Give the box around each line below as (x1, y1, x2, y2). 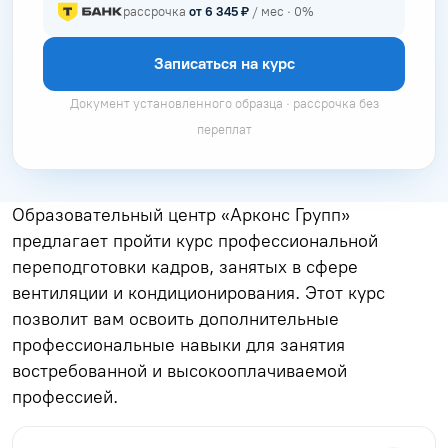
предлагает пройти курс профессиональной (12, 229, 378, 251)
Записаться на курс (153, 53, 295, 73)
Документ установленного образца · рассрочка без (69, 95, 379, 111)
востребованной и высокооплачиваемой (12, 359, 347, 381)
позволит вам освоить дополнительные (12, 307, 339, 329)
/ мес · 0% (249, 3, 314, 19)
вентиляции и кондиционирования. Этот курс (12, 281, 385, 303)
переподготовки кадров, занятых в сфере (12, 255, 358, 277)
